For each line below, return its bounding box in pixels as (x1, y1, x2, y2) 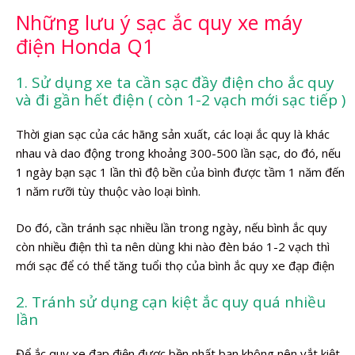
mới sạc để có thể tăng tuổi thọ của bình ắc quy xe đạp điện (16, 258, 334, 273)
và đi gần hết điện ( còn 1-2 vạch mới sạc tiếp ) (16, 89, 345, 110)
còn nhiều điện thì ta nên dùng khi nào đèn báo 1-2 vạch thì (16, 239, 330, 254)
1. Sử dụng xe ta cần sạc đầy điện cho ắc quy (16, 71, 334, 93)
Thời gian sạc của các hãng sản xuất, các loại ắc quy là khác (16, 125, 330, 142)
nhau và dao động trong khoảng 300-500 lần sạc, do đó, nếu (16, 144, 341, 161)
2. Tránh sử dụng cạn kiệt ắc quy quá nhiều (16, 291, 326, 312)
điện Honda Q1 (16, 32, 154, 59)
